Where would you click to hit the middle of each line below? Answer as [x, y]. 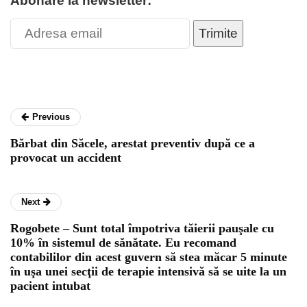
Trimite [218, 33]
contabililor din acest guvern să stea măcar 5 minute [149, 257]
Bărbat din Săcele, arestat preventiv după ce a [133, 144]
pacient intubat [50, 286]
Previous [51, 117]
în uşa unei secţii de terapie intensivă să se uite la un [148, 272]
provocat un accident [66, 158]
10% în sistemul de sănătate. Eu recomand [123, 243]
